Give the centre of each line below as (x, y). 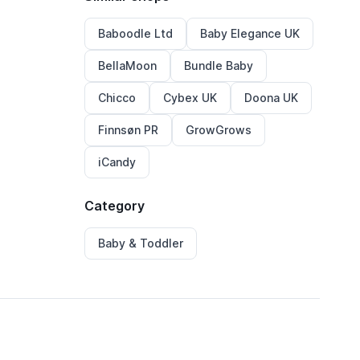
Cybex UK (190, 98)
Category (115, 206)
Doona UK (272, 98)
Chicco (117, 98)
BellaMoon (128, 65)
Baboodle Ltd (136, 33)
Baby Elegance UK (250, 33)
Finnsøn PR (129, 130)
